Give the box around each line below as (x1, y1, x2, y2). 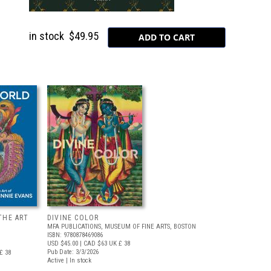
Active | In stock (47, 256, 91, 264)
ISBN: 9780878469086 (47, 231, 103, 239)
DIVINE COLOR (47, 214, 99, 222)
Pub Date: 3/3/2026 (47, 248, 99, 256)
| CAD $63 (78, 240, 107, 247)
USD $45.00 (47, 240, 78, 247)
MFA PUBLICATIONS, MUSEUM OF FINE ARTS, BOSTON (47, 223, 196, 230)
